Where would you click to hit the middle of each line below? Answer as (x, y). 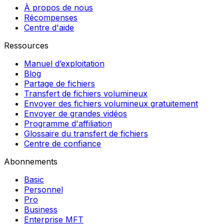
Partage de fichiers (59, 83)
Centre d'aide (49, 27)
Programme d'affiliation (68, 123)
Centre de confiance (62, 143)
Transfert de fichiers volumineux (86, 93)
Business (41, 209)
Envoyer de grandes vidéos (75, 113)
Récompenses (51, 17)
